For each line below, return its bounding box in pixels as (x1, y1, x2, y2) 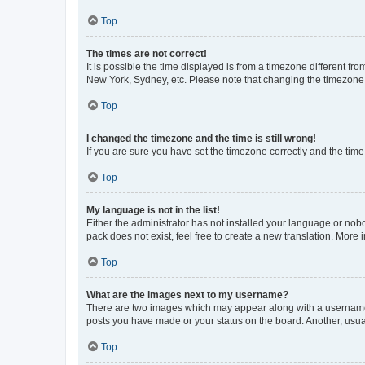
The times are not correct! (86, 47, 207, 59)
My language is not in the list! (86, 204, 220, 216)
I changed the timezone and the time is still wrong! (86, 132, 316, 144)
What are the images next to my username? (86, 288, 288, 301)
